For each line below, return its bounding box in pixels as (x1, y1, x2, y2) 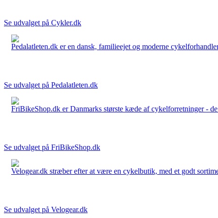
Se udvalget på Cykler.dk (4, 18, 81, 27)
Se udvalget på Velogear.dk (4, 205, 88, 214)
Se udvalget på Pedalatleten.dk (4, 80, 98, 89)
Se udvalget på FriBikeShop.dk (4, 143, 100, 151)
